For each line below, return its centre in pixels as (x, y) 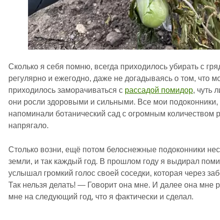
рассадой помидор (159, 90)
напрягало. (28, 125)
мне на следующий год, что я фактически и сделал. (101, 196)
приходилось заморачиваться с (67, 90)
